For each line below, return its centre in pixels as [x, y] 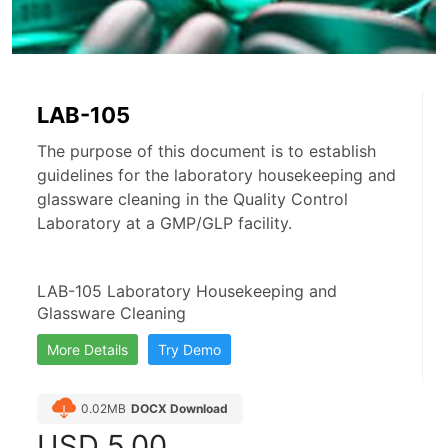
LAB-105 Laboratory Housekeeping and [187, 290]
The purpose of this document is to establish [206, 150]
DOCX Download [179, 408]
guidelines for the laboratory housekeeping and [216, 174]
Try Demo [189, 349]
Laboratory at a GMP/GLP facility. [164, 222]
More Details [87, 349]
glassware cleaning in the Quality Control [192, 198]
